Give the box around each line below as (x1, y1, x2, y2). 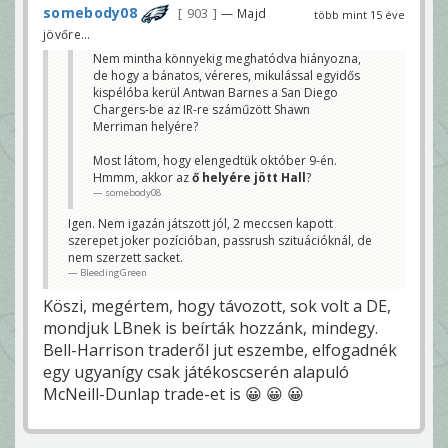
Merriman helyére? (93, 118, 198, 136)
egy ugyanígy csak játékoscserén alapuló (43, 361, 349, 384)
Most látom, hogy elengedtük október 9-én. (93, 152, 337, 170)
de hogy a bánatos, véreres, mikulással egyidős (93, 67, 360, 85)
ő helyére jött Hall (192, 169, 306, 187)
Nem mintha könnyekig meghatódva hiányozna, (93, 50, 361, 68)
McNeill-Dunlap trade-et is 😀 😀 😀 (43, 383, 304, 406)
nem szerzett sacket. (68, 249, 183, 267)
